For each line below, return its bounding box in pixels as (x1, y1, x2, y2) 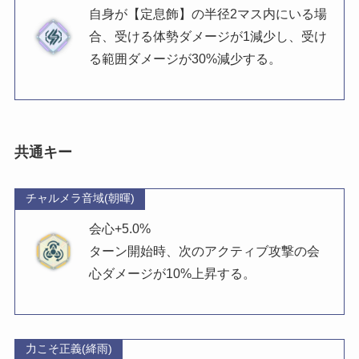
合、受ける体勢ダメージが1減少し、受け (88, 30, 327, 44)
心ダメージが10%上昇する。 (88, 267, 256, 281)
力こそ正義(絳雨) (25, 343, 112, 356)
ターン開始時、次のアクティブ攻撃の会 (88, 244, 320, 259)
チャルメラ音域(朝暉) (25, 192, 135, 205)
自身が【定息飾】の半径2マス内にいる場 (88, 7, 327, 22)
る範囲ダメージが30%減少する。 (88, 52, 281, 67)
